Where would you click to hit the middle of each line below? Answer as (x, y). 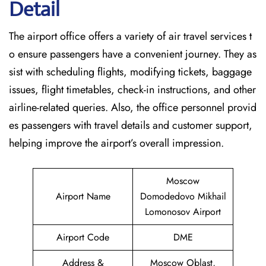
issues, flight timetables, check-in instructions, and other (132, 90)
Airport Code (83, 237)
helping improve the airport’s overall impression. (116, 143)
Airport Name (83, 196)
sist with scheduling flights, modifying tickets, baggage (130, 72)
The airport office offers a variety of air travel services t (130, 36)
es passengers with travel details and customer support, (131, 125)
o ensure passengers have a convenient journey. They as (133, 54)
